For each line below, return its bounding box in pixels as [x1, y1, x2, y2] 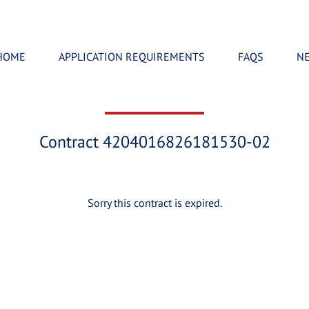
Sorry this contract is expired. [87, 196, 222, 210]
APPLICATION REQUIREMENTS [59, 50, 205, 63]
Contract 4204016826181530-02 [39, 131, 270, 152]
